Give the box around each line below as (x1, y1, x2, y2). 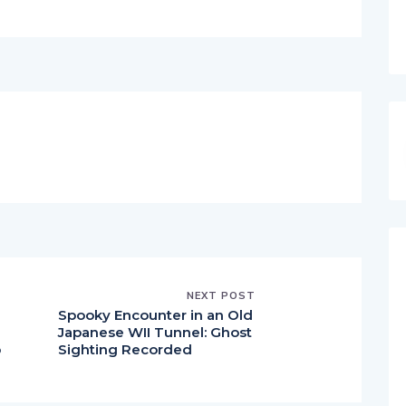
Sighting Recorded (58, 340, 192, 358)
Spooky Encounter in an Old (58, 305, 253, 324)
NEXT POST (187, 288, 256, 302)
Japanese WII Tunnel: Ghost (58, 323, 252, 341)
